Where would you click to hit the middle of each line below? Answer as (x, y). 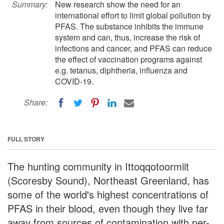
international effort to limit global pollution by (133, 15)
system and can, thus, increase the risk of (127, 37)
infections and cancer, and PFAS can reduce (133, 48)
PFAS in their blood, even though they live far (108, 208)
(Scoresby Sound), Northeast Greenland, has (108, 180)
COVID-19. (74, 81)
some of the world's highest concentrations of (108, 194)
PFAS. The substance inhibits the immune (129, 26)
